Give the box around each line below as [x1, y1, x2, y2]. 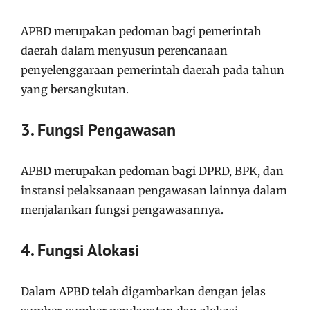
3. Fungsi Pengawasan [21, 118, 176, 140]
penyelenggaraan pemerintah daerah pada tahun [21, 62, 284, 77]
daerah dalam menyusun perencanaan [21, 43, 228, 57]
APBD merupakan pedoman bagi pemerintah [21, 24, 262, 38]
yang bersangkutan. [21, 82, 129, 96]
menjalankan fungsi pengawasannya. [21, 202, 224, 217]
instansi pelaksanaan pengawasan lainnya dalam [21, 183, 287, 197]
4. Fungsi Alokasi [21, 239, 139, 261]
